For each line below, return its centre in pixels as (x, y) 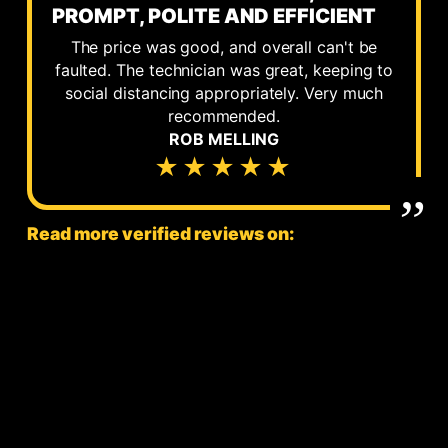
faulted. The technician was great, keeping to (224, 69)
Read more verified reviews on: (160, 234)
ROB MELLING (224, 138)
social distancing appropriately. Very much (224, 92)
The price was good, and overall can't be (224, 46)
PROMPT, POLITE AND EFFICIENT (213, 15)
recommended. (224, 115)
